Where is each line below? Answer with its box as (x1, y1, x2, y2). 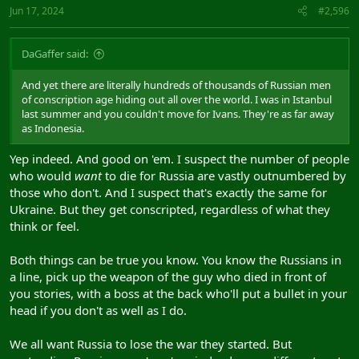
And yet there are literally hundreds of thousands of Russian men (22, 78, 331, 93)
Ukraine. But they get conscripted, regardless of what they (10, 200, 330, 217)
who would (10, 167, 75, 184)
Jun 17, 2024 (10, 4, 64, 18)
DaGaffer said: (22, 46, 88, 62)
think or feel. (10, 217, 79, 234)
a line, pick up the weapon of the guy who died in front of (10, 268, 326, 284)
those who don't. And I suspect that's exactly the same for (10, 184, 327, 200)
